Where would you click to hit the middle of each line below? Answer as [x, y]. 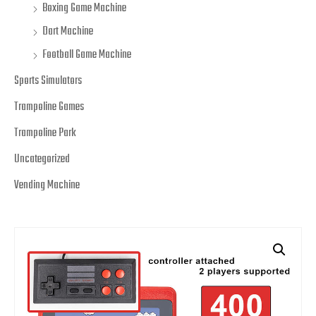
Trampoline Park [45, 133]
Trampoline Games [49, 107]
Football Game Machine [87, 55]
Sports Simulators [48, 81]
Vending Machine [47, 186]
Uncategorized [42, 159]
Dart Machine [68, 32]
